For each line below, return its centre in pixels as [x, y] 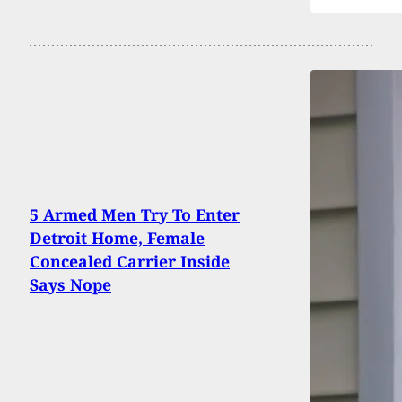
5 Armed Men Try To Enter [135, 215]
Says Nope [70, 285]
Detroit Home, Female [117, 238]
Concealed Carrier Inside [130, 262]
